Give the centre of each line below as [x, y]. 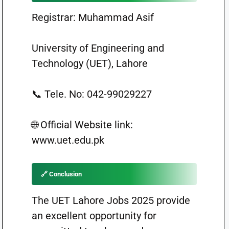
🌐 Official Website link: [82, 125]
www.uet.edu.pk [68, 140]
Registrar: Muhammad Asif [93, 17]
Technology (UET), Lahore [89, 63]
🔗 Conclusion [61, 174]
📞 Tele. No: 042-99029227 [91, 94]
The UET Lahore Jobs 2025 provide [111, 200]
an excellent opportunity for [94, 216]
